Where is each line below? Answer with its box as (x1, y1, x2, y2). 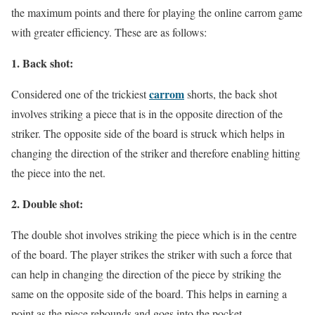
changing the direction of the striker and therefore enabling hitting (11, 146, 300, 161)
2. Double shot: (11, 195, 83, 212)
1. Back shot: (11, 55, 73, 72)
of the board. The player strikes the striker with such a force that (11, 247, 292, 262)
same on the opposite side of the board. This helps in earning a (11, 286, 287, 302)
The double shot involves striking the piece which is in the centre (11, 227, 297, 243)
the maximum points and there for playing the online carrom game (11, 5, 302, 20)
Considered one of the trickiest (11, 86, 149, 102)
